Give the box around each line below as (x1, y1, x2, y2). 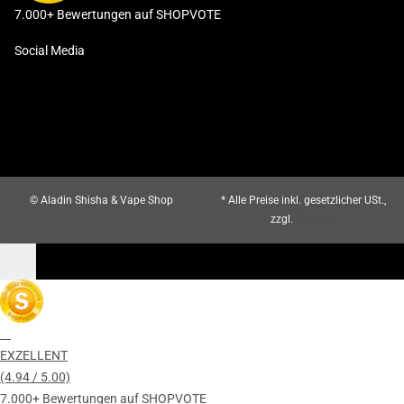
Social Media (14, 43, 85, 58)
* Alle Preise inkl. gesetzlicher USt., (220, 194, 386, 207)
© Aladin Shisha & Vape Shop (29, 194, 173, 207)
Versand (295, 213, 336, 225)
